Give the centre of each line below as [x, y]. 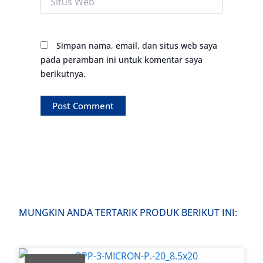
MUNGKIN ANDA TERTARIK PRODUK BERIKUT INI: [128, 213]
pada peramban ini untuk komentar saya [121, 60]
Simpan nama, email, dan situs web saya [136, 46]
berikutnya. [63, 74]
